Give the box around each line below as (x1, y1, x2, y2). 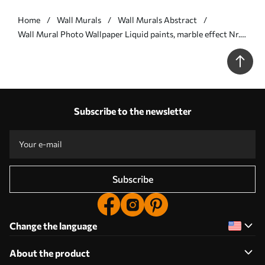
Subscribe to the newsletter (73, 105, 192, 117)
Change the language (9, 219, 97, 231)
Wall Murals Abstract (118, 14, 197, 25)
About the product (9, 247, 90, 258)
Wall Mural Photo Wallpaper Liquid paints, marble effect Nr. (18, 28, 240, 39)
